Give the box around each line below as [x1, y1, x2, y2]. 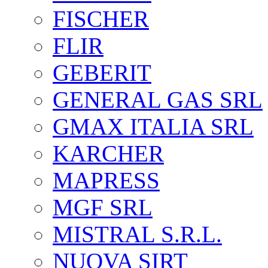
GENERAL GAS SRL [53, 87, 263, 112]
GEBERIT [53, 60, 151, 86]
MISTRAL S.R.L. [53, 221, 222, 247]
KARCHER [53, 141, 164, 166]
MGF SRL [53, 194, 153, 220]
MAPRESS [53, 167, 160, 193]
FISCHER [53, 6, 149, 32]
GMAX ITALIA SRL [53, 114, 254, 139]
